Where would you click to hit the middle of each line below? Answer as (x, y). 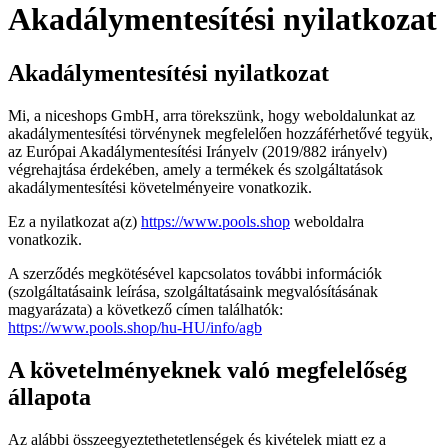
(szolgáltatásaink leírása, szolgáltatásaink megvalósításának (193, 291)
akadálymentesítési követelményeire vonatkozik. (160, 187)
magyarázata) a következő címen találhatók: (145, 309)
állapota (49, 396)
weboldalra (327, 221)
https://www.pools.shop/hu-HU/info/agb (135, 327)
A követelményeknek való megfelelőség (207, 369)
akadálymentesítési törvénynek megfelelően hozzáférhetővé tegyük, (220, 133)
